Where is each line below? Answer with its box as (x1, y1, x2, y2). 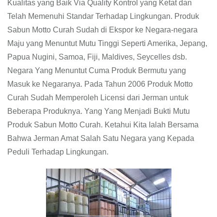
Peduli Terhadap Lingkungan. (7, 148, 108, 156)
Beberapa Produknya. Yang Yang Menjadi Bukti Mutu (7, 107, 190, 116)
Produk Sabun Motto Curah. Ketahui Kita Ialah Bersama (7, 121, 199, 129)
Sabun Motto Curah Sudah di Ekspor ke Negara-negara (7, 26, 198, 34)
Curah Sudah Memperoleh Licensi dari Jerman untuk (7, 93, 188, 102)
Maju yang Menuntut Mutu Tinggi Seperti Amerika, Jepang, (7, 39, 207, 48)
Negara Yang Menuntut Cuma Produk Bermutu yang (7, 66, 186, 75)
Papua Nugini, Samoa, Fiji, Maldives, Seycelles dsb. (7, 53, 187, 62)
